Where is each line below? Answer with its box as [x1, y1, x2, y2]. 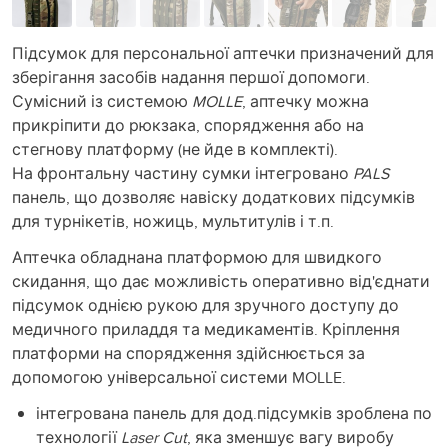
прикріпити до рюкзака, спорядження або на [12, 113, 364, 136]
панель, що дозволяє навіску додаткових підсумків [12, 185, 415, 208]
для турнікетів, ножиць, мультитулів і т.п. [12, 209, 334, 232]
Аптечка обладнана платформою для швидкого [12, 245, 382, 268]
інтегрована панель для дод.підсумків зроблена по [36, 401, 432, 424]
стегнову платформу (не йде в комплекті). [12, 137, 338, 160]
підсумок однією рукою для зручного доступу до [12, 293, 399, 316]
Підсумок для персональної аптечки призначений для [12, 41, 434, 64]
